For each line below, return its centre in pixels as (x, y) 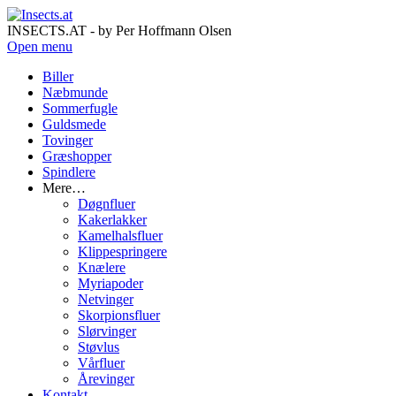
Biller (58, 76)
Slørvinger (107, 331)
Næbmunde (75, 92)
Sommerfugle (80, 108)
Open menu (40, 46)
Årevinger (106, 379)
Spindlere (69, 172)
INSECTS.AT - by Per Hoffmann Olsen (119, 30)
